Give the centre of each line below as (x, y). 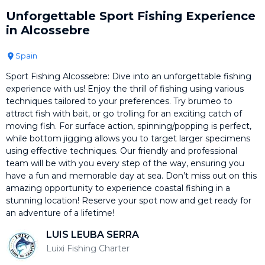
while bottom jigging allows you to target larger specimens (128, 138)
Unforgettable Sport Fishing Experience (131, 16)
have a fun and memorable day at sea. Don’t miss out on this (131, 175)
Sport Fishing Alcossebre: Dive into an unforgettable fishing (129, 76)
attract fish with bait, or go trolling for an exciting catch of (124, 113)
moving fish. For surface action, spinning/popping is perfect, (129, 126)
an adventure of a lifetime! (60, 213)
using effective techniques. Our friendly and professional (122, 151)
